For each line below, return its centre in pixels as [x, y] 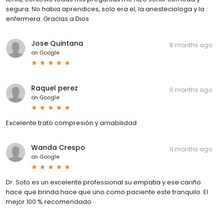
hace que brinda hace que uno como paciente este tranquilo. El [107, 192]
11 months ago [191, 149]
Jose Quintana [57, 43]
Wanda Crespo [58, 147]
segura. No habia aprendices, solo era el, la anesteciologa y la [105, 9]
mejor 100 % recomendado [49, 201]
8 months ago [191, 45]
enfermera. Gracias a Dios [47, 18]
